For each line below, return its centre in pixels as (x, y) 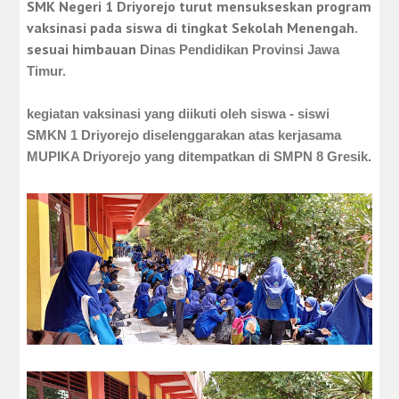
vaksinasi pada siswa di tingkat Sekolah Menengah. (193, 28)
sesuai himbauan (84, 49)
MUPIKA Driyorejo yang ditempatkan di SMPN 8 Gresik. (199, 156)
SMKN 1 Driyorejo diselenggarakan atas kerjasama (184, 135)
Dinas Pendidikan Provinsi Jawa (240, 49)
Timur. (47, 71)
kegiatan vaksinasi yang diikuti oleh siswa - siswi (179, 114)
